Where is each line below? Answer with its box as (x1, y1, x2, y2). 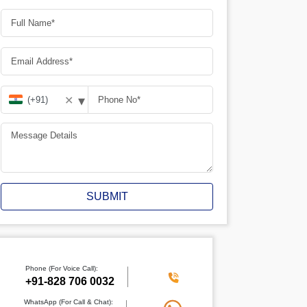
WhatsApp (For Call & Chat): (24, 298, 114, 306)
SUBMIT (86, 191, 128, 202)
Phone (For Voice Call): (25, 265, 98, 272)
